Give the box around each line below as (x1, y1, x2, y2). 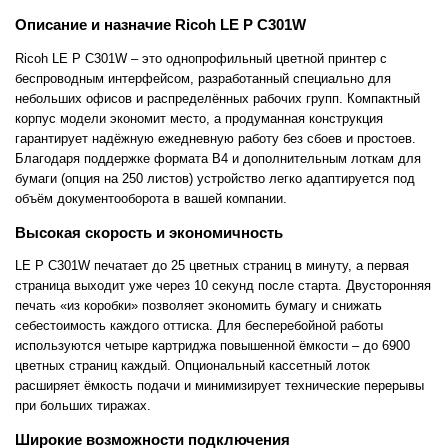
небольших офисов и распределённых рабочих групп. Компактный (15, 90, 420, 106)
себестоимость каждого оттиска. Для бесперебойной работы (15, 317, 383, 333)
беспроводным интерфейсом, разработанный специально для (15, 70, 391, 86)
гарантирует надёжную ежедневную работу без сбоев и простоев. (15, 130, 416, 146)
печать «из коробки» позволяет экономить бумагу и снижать (15, 297, 382, 313)
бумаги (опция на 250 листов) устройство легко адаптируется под (15, 170, 415, 186)
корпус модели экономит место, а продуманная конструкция (15, 110, 383, 126)
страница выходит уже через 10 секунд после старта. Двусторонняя (15, 277, 431, 293)
